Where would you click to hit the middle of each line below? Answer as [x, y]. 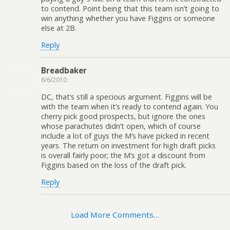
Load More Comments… [115, 215]
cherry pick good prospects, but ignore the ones [123, 116]
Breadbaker [64, 71]
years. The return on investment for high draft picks [128, 145]
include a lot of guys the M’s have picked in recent [125, 136]
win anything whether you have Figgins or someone [128, 18]
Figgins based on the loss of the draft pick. [114, 165]
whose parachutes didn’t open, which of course [121, 126]
